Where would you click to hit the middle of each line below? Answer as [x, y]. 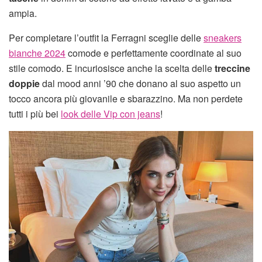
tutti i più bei [35, 113]
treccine [232, 68]
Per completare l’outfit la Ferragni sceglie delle [106, 37]
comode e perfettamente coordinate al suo [154, 53]
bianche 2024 [37, 53]
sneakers [223, 37]
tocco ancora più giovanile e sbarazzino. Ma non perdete [126, 98]
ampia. [23, 13]
